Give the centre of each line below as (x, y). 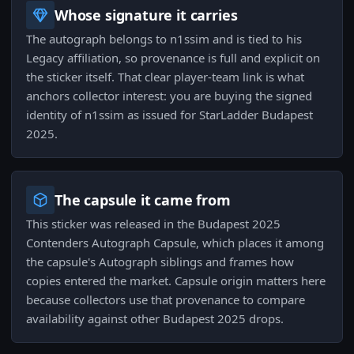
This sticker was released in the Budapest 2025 (153, 224)
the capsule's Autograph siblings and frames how (160, 262)
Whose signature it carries (146, 15)
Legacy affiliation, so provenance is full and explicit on (173, 58)
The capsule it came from (143, 200)
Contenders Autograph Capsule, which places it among (175, 243)
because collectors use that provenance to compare (166, 300)
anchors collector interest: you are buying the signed (169, 96)
